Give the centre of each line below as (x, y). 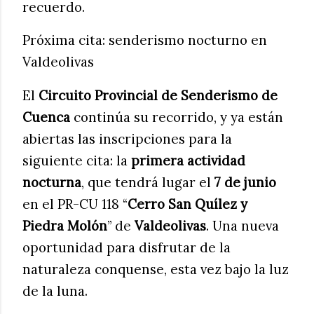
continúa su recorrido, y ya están (177, 117)
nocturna (52, 182)
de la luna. (55, 291)
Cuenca (46, 117)
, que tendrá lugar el (148, 182)
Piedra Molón (65, 225)
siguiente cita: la (77, 160)
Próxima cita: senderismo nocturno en (145, 40)
